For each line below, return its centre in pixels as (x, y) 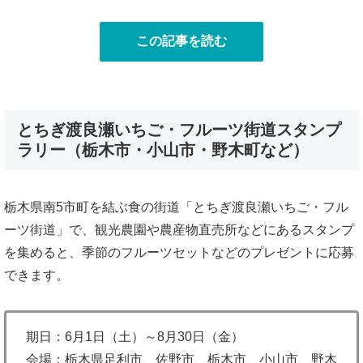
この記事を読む (181, 41)
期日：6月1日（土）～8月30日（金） (135, 336)
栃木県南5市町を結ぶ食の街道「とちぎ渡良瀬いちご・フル (176, 207)
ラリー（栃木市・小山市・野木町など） (163, 149)
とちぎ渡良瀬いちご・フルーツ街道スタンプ (179, 129)
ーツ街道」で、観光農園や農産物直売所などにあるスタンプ (179, 229)
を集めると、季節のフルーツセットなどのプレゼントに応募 (179, 252)
